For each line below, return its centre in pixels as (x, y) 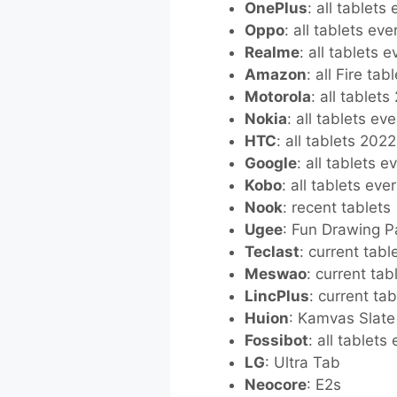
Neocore (276, 385)
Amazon (276, 74)
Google (271, 163)
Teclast (272, 252)
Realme (272, 52)
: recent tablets (337, 207)
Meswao (276, 274)
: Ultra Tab (303, 362)
